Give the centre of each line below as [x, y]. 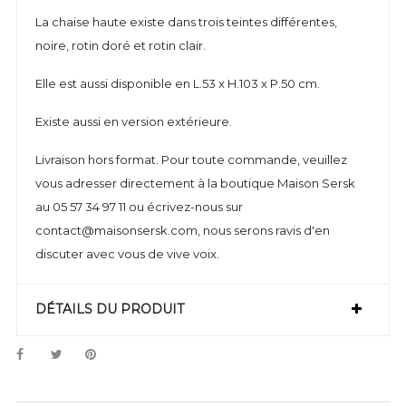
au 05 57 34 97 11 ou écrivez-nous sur [139, 207]
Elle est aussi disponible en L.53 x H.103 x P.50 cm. [179, 83]
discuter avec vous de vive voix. [127, 254]
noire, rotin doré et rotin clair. [122, 45]
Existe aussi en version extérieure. [135, 121]
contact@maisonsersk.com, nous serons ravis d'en [183, 230]
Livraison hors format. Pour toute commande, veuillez [191, 159]
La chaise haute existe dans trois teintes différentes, [186, 22]
